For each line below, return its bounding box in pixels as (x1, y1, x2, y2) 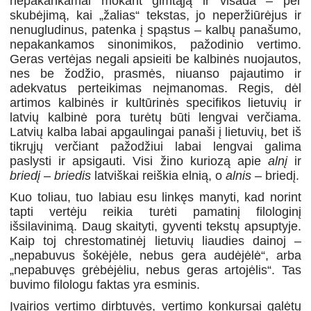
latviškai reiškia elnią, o (91, 168, 226, 183)
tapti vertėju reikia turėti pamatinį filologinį (10, 204, 301, 219)
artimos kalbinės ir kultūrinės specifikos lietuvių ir (10, 95, 301, 110)
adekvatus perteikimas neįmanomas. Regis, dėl (10, 81, 301, 95)
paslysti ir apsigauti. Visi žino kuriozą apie (10, 153, 268, 168)
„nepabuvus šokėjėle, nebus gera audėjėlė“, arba (10, 248, 301, 262)
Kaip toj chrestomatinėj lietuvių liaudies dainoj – (10, 233, 301, 248)
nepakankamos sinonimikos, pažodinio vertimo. (10, 37, 301, 51)
